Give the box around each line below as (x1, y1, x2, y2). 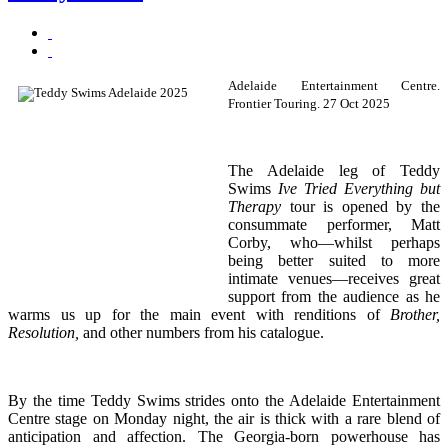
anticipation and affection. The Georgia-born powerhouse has (8, 427, 440, 445)
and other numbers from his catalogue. (79, 323, 324, 341)
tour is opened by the (281, 197, 440, 215)
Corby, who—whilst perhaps (228, 233, 440, 251)
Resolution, (8, 323, 79, 341)
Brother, (390, 305, 440, 323)
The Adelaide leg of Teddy (228, 161, 440, 179)
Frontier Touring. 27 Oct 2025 (228, 96, 390, 111)
